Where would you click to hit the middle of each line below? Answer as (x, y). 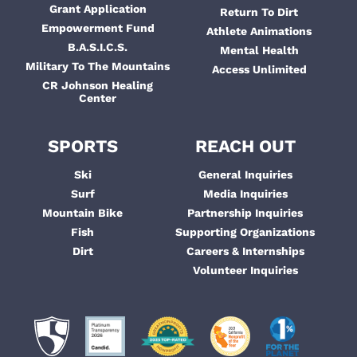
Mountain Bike (82, 213)
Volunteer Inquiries (245, 271)
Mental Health (259, 51)
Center (98, 98)
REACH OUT (245, 147)
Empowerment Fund (98, 28)
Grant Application (98, 9)
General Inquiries (245, 175)
